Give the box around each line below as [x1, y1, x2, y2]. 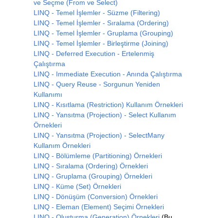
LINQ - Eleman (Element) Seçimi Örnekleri [34, 202, 164, 211]
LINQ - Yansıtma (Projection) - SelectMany [34, 131, 164, 139]
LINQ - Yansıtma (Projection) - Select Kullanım [34, 110, 176, 119]
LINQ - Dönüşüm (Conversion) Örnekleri [34, 192, 158, 200]
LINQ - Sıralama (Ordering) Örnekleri [34, 162, 148, 170]
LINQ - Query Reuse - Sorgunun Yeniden [34, 80, 160, 88]
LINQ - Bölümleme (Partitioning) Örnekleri [34, 151, 162, 160]
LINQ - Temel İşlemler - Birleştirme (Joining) [34, 39, 168, 47]
